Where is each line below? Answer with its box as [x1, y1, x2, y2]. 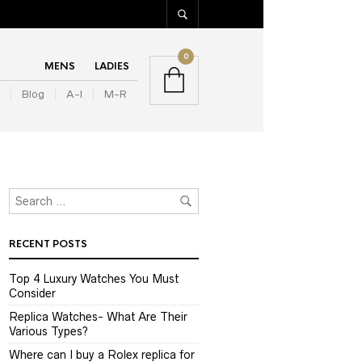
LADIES [95, 60, 129, 73]
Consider [9, 287, 56, 300]
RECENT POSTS [9, 238, 87, 250]
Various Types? [9, 325, 88, 338]
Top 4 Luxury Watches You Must [9, 272, 179, 285]
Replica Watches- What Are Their [9, 310, 187, 323]
